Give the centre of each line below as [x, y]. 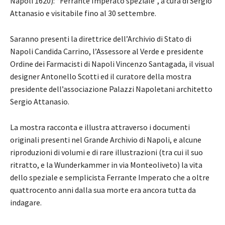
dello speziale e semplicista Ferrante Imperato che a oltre [110, 178]
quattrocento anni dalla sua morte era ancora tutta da [103, 190]
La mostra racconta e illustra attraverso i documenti [100, 127]
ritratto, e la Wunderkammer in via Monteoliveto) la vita [106, 165]
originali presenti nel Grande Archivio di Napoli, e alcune [106, 140]
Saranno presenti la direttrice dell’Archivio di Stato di [101, 39]
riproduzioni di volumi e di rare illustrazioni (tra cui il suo [106, 152]
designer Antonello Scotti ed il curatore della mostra [101, 77]
